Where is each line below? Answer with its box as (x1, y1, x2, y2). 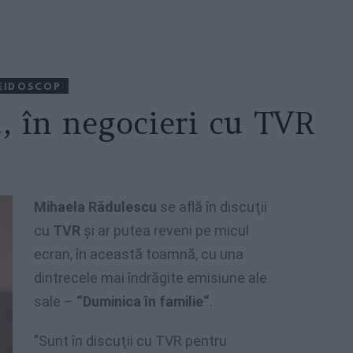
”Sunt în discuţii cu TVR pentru (34, 333, 227, 349)
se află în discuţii (160, 199, 267, 215)
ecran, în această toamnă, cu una (34, 246, 243, 262)
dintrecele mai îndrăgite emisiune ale (34, 269, 267, 286)
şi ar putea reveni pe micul (84, 222, 249, 239)
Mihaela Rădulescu (34, 199, 160, 215)
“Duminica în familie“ (76, 293, 210, 310)
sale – (34, 293, 76, 310)
